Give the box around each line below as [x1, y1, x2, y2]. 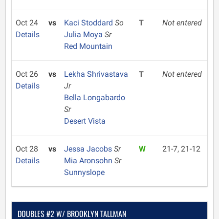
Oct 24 [16, 18, 38, 27]
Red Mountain [64, 42, 112, 51]
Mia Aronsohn [64, 156, 114, 165]
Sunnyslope [64, 168, 105, 177]
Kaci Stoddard [64, 18, 115, 27]
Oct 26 [16, 69, 38, 79]
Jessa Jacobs [64, 144, 114, 153]
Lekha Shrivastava [64, 69, 128, 79]
